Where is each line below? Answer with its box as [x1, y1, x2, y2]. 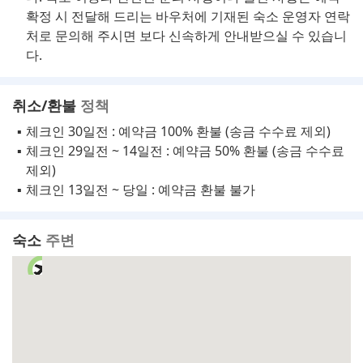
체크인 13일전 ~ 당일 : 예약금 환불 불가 [26, 181, 255, 199]
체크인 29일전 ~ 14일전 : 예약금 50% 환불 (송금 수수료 [26, 142, 344, 160]
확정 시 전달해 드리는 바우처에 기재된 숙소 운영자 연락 [26, 7, 350, 25]
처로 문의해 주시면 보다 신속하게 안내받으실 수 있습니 [26, 27, 347, 45]
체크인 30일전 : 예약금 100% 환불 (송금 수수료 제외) [26, 122, 331, 140]
